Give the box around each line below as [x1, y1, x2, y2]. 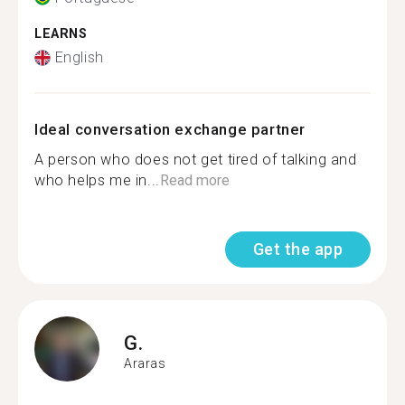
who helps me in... [34, 172, 160, 189]
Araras [124, 355, 166, 371]
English [54, 49, 104, 66]
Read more [159, 172, 230, 189]
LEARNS [34, 25, 88, 42]
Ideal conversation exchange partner [34, 120, 306, 138]
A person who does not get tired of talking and [34, 151, 357, 168]
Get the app [252, 240, 343, 259]
